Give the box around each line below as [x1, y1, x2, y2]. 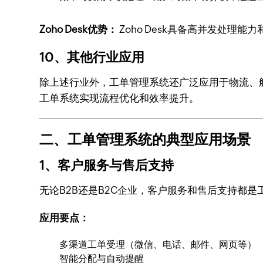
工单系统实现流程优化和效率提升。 [39, 92, 200, 104]
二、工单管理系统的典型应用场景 [39, 131, 251, 147]
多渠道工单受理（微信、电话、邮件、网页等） [59, 239, 257, 250]
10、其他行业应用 [39, 50, 145, 65]
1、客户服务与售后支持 [39, 158, 174, 173]
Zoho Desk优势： [39, 23, 118, 35]
